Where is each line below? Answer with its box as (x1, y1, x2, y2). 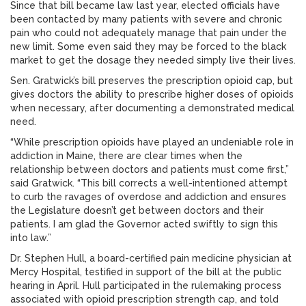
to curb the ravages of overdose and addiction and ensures (10, 191, 286, 202)
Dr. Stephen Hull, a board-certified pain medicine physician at (10, 253, 292, 264)
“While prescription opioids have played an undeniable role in (10, 137, 294, 148)
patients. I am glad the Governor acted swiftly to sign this (10, 219, 278, 229)
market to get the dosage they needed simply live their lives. (10, 55, 296, 66)
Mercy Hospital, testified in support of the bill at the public (10, 266, 281, 277)
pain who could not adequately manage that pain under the (10, 27, 287, 38)
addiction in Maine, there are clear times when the (10, 150, 242, 161)
